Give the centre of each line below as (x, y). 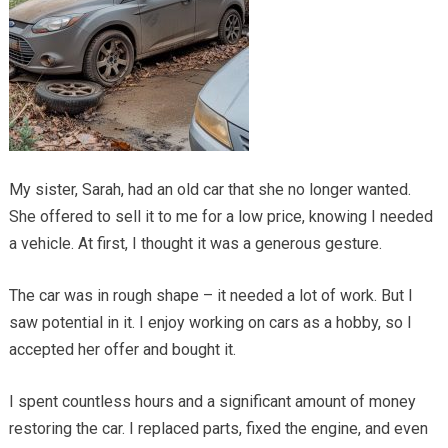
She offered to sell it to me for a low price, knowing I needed (220, 216)
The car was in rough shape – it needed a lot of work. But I (210, 295)
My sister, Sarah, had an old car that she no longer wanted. (209, 189)
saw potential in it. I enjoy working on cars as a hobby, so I (210, 322)
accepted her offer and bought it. (122, 349)
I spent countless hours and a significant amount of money (212, 401)
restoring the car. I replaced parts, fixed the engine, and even (218, 428)
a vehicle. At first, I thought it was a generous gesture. (195, 243)
